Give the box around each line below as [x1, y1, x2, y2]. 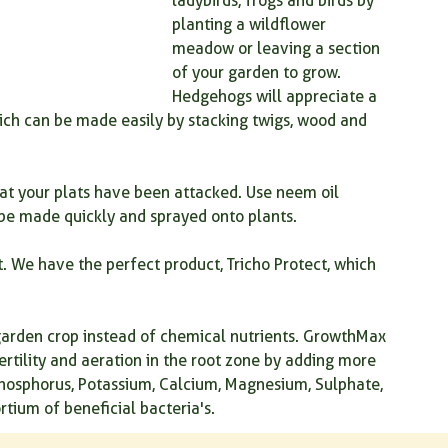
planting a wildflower [172, 15, 330, 34]
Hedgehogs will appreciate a [172, 87, 381, 106]
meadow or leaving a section [172, 39, 384, 58]
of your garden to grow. [172, 63, 345, 82]
